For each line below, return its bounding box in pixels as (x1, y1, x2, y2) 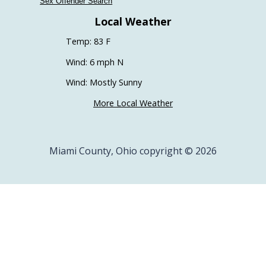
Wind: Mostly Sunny (65, 77, 142, 88)
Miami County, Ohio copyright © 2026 (49, 144, 217, 157)
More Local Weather (93, 97, 173, 109)
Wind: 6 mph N (65, 56, 123, 68)
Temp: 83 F (65, 36, 110, 47)
